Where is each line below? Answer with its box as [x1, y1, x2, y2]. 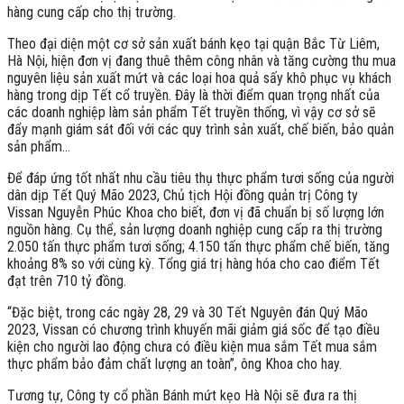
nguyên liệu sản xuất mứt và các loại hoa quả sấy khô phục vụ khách [7, 69, 391, 87]
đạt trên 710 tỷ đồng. [7, 271, 126, 289]
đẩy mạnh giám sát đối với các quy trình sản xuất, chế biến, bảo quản [7, 120, 394, 138]
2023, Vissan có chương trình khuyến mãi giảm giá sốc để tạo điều [7, 320, 380, 338]
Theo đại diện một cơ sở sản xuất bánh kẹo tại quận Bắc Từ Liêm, [7, 34, 380, 52]
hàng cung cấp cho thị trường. [7, 3, 176, 21]
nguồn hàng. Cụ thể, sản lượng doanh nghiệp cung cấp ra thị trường [7, 220, 382, 238]
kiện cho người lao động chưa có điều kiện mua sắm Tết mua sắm [7, 337, 377, 355]
